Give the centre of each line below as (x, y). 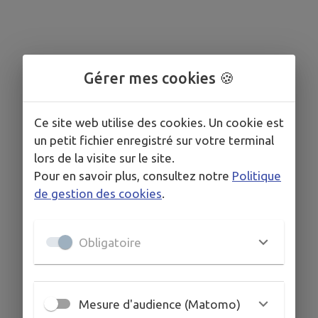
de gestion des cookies (98, 193)
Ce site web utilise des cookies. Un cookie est (159, 122)
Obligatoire (110, 242)
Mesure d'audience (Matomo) (160, 304)
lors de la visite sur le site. (104, 158)
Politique (257, 176)
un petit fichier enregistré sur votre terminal (154, 140)
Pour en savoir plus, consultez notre (132, 176)
